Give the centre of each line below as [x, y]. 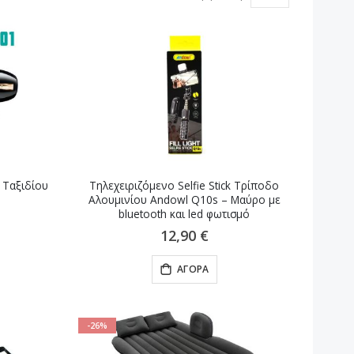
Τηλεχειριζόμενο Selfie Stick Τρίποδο [185, 186]
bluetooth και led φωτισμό [185, 215]
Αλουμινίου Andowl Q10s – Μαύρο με [184, 200]
